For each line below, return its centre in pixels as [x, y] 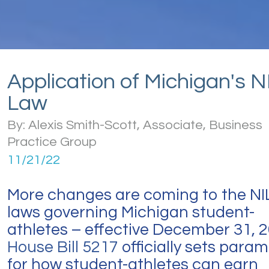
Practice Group [52, 142]
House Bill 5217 [63, 247]
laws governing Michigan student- [131, 213]
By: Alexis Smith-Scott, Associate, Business [135, 125]
